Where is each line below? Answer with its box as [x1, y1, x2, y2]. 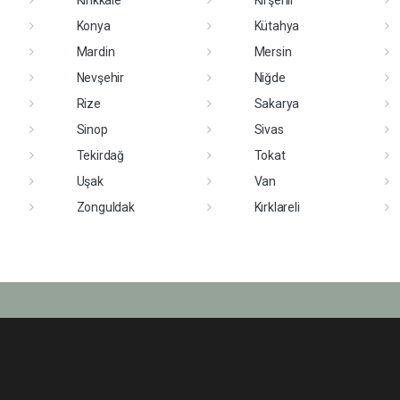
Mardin [76, 44, 115, 59]
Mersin [254, 44, 292, 59]
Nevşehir [76, 70, 124, 85]
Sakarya [254, 96, 300, 111]
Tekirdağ [76, 147, 124, 162]
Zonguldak [76, 199, 135, 214]
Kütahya [254, 18, 300, 33]
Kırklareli [254, 199, 300, 214]
